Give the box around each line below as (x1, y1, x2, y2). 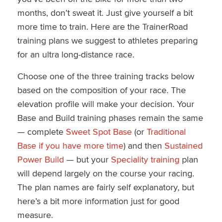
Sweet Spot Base (65, 125, 132, 138)
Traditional (146, 125, 186, 138)
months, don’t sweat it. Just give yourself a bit (17, 6, 193, 19)
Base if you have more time (17, 139, 123, 152)
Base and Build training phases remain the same (17, 111, 203, 124)
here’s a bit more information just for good (17, 194, 179, 207)
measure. (17, 208, 53, 221)
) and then (123, 139, 165, 152)
